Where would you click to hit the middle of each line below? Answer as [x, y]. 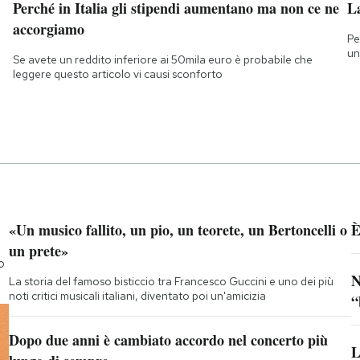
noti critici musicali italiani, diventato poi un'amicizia [137, 296]
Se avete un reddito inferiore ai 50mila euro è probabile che [162, 60]
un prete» [38, 251]
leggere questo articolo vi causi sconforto [117, 74]
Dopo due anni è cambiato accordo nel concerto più [168, 340]
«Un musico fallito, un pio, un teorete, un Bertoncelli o [178, 230]
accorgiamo [48, 29]
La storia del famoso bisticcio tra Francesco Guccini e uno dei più [171, 282]
